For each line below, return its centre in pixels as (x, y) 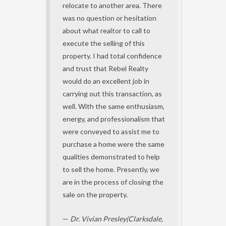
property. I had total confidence (112, 56)
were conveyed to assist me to (111, 131)
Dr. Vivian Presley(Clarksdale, (117, 219)
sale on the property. (95, 194)
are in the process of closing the (113, 182)
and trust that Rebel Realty (105, 68)
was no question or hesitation (109, 18)
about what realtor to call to (106, 31)
